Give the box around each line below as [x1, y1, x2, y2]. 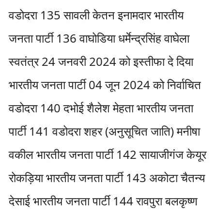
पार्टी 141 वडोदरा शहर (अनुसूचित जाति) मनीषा [8, 123, 200, 139]
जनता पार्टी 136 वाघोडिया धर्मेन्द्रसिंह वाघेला [8, 30, 189, 46]
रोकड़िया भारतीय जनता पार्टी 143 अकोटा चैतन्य [8, 170, 205, 186]
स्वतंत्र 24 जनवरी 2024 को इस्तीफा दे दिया [8, 53, 193, 69]
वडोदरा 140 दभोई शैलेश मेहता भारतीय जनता [8, 100, 193, 116]
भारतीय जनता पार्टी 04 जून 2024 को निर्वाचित [8, 77, 201, 93]
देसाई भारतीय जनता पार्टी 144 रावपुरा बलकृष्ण [8, 193, 198, 209]
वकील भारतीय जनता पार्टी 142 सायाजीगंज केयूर [8, 146, 206, 162]
